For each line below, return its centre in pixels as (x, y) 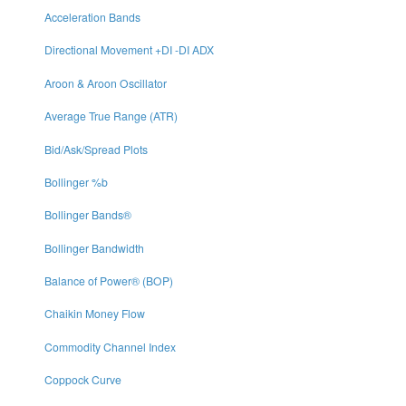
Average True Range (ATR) (111, 116)
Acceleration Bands (92, 17)
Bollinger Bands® (87, 215)
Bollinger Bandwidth (94, 247)
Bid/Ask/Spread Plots (96, 149)
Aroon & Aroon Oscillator (105, 82)
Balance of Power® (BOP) (108, 281)
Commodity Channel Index (110, 346)
